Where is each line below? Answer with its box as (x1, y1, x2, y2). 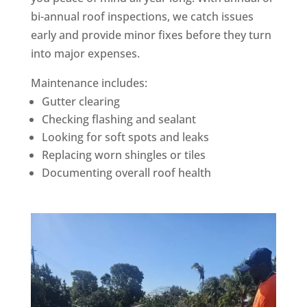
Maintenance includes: (30, 75, 147, 90)
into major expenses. (30, 45, 140, 61)
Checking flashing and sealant (41, 111, 196, 127)
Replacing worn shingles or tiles (41, 147, 206, 162)
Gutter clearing (41, 93, 120, 109)
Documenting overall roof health (41, 164, 211, 180)
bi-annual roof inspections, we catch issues (30, 8, 254, 24)
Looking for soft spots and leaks (41, 129, 209, 145)
